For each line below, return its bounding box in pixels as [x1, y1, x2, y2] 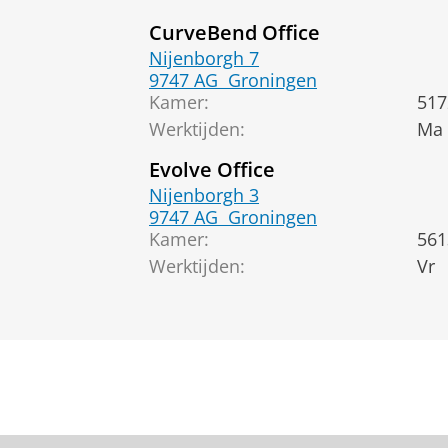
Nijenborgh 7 [149, 46, 259, 71]
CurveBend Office [149, 17, 320, 46]
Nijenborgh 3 [149, 183, 259, 208]
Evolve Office [149, 154, 275, 183]
